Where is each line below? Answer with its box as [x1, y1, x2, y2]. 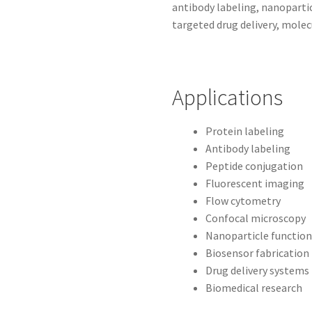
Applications [172, 84, 283, 112]
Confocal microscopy [205, 211, 306, 226]
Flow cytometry [205, 194, 281, 208]
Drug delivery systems [205, 263, 310, 278]
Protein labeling [205, 124, 285, 139]
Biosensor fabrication [205, 246, 310, 260]
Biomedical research [205, 281, 303, 295]
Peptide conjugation [205, 159, 304, 173]
